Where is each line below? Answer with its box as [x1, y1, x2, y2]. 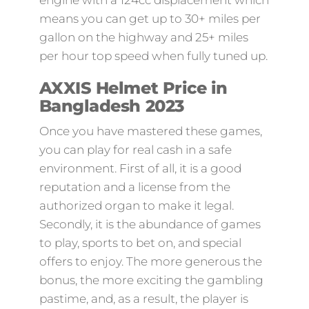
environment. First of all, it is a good [39, 161, 241, 175]
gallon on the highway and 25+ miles [39, 30, 248, 44]
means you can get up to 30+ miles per [39, 12, 261, 26]
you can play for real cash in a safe [39, 143, 232, 157]
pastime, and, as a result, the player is [39, 292, 248, 306]
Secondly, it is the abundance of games [39, 217, 261, 231]
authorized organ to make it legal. [39, 199, 234, 212]
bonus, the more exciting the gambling [39, 273, 263, 287]
